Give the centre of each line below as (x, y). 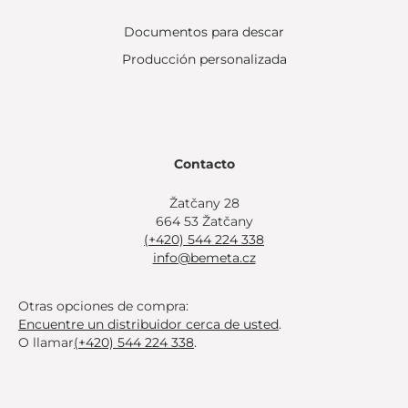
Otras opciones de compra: (103, 306)
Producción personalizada (204, 60)
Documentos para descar (204, 32)
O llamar (46, 343)
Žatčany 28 (204, 204)
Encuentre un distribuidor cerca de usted (148, 325)
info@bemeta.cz (204, 258)
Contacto (204, 164)
